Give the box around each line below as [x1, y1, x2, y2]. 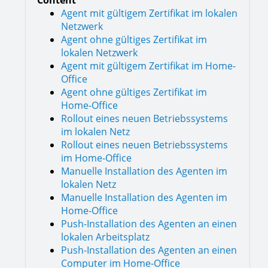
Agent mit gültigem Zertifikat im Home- [61, 59, 236, 72]
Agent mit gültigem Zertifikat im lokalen [61, 7, 237, 20]
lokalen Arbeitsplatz [61, 230, 150, 243]
